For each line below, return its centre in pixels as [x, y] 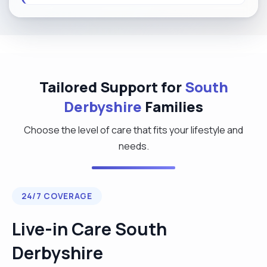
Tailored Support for [112, 86]
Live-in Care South [89, 229]
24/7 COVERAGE [57, 196]
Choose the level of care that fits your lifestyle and [133, 130]
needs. [133, 146]
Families [173, 106]
